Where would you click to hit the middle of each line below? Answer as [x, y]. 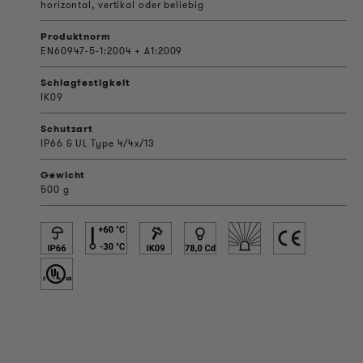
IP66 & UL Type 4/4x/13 [98, 143]
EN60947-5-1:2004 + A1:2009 [112, 50]
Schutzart [67, 128]
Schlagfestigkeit [85, 82]
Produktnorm [76, 36]
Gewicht [63, 174]
